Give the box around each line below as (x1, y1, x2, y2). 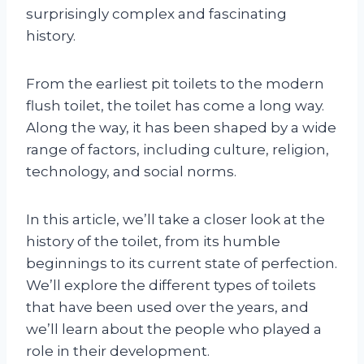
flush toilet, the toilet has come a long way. (26, 97, 324, 114)
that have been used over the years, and (26, 298, 309, 315)
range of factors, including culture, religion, (26, 141, 329, 158)
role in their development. (26, 342, 210, 359)
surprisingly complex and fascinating (26, 5, 287, 22)
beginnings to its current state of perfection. (26, 254, 337, 271)
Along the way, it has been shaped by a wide (26, 119, 336, 136)
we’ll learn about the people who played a (26, 320, 322, 337)
